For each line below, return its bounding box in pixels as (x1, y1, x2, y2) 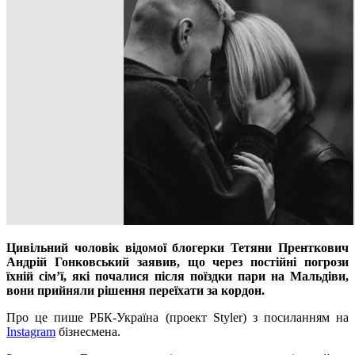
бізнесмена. (55, 325, 120, 339)
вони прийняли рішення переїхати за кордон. (6, 284, 265, 298)
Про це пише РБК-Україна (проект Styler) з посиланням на (6, 311, 349, 325)
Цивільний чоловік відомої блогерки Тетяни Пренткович (6, 241, 349, 255)
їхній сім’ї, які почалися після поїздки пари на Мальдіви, (6, 269, 349, 284)
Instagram (6, 325, 55, 339)
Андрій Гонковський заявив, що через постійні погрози (6, 255, 349, 269)
